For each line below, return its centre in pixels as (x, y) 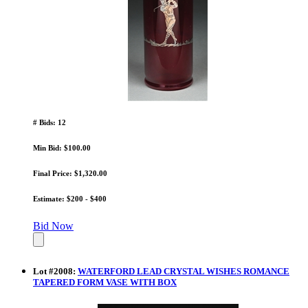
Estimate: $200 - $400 (70, 199)
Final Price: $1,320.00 (70, 174)
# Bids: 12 (49, 123)
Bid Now (53, 226)
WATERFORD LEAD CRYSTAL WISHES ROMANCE (184, 272)
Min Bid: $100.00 (62, 148)
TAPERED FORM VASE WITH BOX (105, 283)
